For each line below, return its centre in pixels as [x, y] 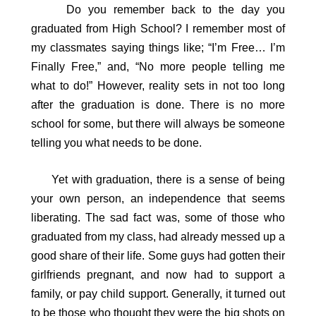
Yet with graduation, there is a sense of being [158, 180]
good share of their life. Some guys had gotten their [158, 256]
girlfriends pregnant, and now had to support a [158, 275]
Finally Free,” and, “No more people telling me [158, 66]
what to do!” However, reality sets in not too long [158, 85]
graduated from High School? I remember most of [158, 28]
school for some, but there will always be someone [158, 123]
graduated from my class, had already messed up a [158, 237]
